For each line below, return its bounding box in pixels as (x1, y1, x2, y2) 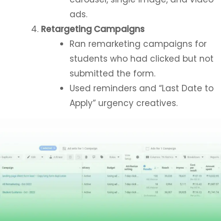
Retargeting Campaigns (41, 23, 145, 35)
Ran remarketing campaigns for (69, 38, 207, 50)
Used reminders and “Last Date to (69, 82, 214, 94)
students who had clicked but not (69, 53, 214, 65)
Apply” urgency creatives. (69, 97, 178, 109)
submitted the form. (69, 68, 155, 79)
